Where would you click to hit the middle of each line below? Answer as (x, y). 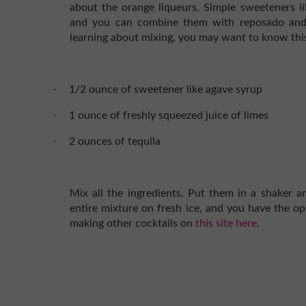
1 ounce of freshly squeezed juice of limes (169, 115)
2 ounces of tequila (115, 141)
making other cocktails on (133, 223)
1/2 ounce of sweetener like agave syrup (166, 89)
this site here (226, 223)
